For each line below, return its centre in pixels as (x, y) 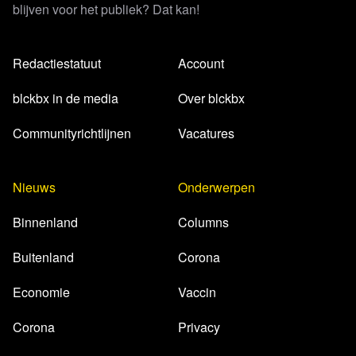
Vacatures (206, 133)
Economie (41, 292)
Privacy (199, 327)
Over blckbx (211, 99)
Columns (203, 222)
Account (201, 64)
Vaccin (197, 292)
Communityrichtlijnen (72, 133)
